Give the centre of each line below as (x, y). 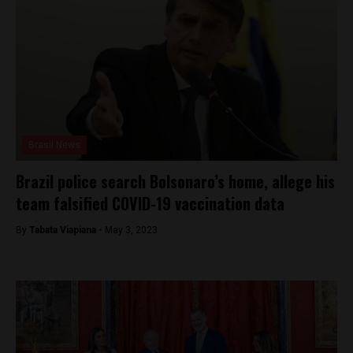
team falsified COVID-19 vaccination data (150, 203)
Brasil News (54, 145)
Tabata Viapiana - (67, 230)
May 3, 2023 (131, 230)
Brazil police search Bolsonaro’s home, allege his (175, 181)
